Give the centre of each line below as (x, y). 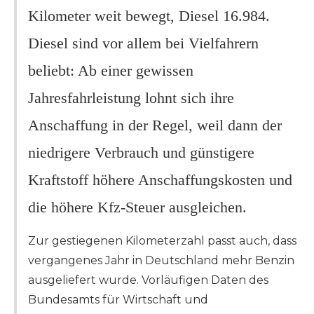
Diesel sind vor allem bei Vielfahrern (143, 43)
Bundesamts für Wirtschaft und (118, 300)
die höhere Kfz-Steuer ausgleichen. (137, 207)
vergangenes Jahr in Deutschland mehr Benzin (161, 261)
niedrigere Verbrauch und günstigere (141, 153)
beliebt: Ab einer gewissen (111, 71)
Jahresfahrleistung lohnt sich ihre (131, 98)
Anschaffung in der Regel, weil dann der (155, 125)
